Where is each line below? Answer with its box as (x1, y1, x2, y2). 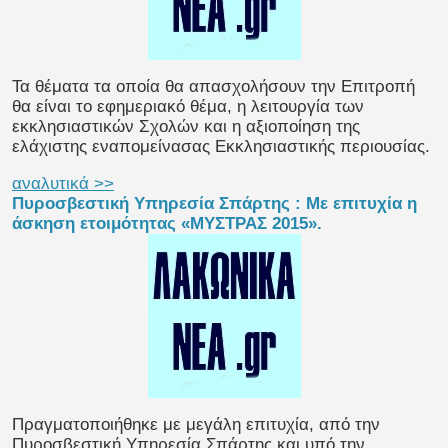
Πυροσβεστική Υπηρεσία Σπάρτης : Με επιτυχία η (12, 194, 417, 214)
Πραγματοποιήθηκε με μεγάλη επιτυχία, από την (12, 415, 380, 435)
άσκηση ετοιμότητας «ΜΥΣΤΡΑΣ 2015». (12, 214, 322, 234)
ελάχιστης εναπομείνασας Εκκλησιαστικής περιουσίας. (12, 137, 430, 157)
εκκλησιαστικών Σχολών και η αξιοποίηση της (12, 117, 360, 137)
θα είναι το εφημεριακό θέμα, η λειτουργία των (12, 97, 364, 117)
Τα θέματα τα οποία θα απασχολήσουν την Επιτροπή (12, 77, 415, 97)
